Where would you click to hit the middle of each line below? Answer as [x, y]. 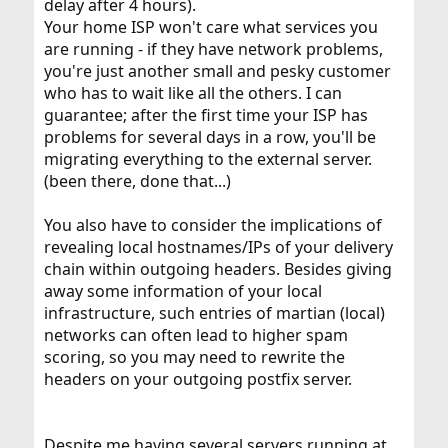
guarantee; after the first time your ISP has [205, 115]
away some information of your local [182, 291]
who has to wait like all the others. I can [192, 93]
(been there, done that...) [137, 181]
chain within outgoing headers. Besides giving [217, 269]
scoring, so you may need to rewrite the [194, 357]
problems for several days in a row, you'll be [209, 137]
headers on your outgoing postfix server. [197, 379]
